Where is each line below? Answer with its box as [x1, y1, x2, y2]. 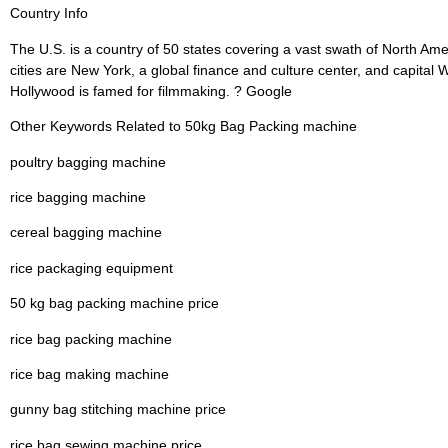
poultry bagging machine [10, 153, 166, 170]
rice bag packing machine [10, 330, 172, 347]
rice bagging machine [10, 188, 146, 205]
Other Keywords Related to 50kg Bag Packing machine [10, 118, 357, 135]
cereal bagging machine [10, 224, 162, 241]
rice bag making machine [10, 365, 169, 382]
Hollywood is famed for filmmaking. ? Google [10, 82, 292, 99]
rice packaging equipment [10, 259, 173, 276]
